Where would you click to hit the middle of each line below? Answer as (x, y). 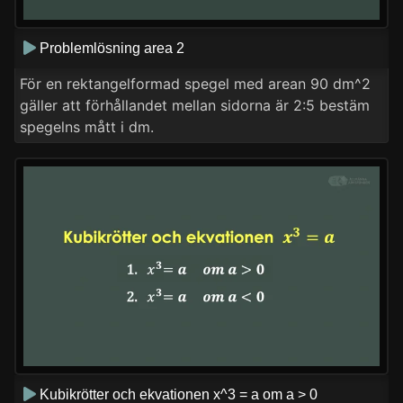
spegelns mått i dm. (87, 126)
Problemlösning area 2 (110, 48)
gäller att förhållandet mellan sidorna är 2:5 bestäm (195, 105)
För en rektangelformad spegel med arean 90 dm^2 (195, 83)
